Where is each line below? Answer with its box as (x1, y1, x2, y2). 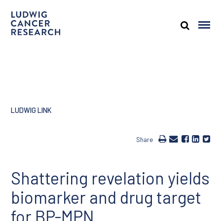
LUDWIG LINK (11, 106, 52, 114)
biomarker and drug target (11, 187, 202, 207)
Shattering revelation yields (11, 168, 210, 188)
